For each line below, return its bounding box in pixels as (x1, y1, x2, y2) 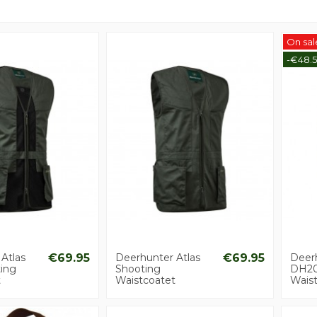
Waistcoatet (115, 274, 175, 287)
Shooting (115, 263, 161, 276)
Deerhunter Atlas (115, 251, 200, 265)
